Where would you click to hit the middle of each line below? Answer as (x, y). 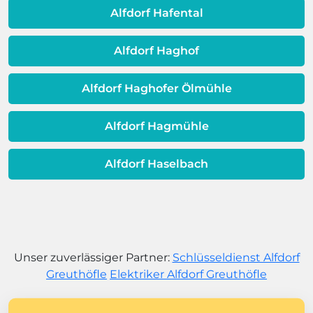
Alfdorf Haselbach (156, 163)
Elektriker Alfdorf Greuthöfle (188, 274)
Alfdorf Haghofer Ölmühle (156, 88)
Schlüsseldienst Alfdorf (236, 257)
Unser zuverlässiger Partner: (93, 257)
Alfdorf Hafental (156, 13)
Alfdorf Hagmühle (156, 126)
